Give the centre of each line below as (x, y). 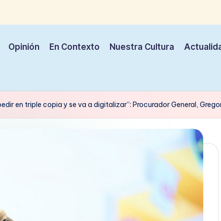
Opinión (24, 47)
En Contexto (74, 47)
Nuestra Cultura (142, 47)
